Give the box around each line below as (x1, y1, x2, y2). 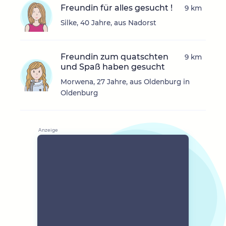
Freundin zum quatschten (61, 52, 168, 62)
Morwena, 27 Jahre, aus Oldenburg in (61, 78, 190, 86)
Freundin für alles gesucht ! (61, 3, 173, 13)
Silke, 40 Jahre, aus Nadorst (61, 19, 156, 27)
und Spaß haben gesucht (61, 62, 165, 72)
